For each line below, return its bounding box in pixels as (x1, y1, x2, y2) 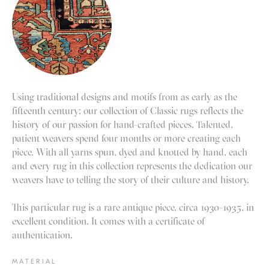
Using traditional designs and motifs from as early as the (12, 90, 237, 103)
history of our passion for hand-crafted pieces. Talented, (12, 118, 233, 130)
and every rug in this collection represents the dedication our (12, 159, 252, 172)
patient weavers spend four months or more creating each (12, 131, 241, 144)
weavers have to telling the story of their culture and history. (12, 173, 249, 186)
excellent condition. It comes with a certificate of (12, 214, 205, 227)
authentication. (12, 228, 73, 241)
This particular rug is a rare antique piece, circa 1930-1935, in (12, 201, 254, 213)
